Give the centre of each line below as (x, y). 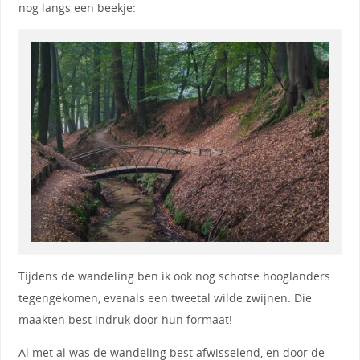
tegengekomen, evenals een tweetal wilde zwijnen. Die (165, 298)
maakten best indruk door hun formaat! (125, 320)
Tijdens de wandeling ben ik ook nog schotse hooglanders (174, 276)
